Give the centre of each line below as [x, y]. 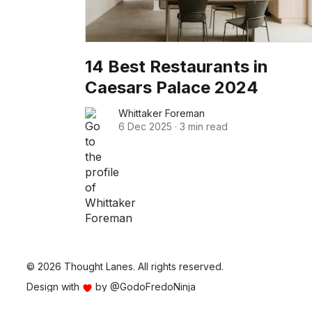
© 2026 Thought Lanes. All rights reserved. [125, 267]
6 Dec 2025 [145, 127]
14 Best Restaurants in [177, 67]
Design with [54, 287]
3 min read [204, 127]
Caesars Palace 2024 [172, 88]
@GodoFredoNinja [153, 287]
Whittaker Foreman [162, 114]
